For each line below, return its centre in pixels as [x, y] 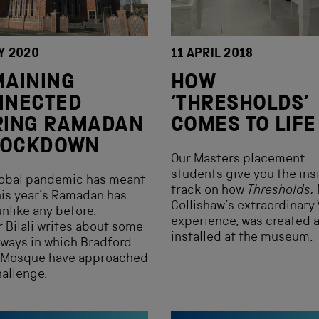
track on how [209, 191]
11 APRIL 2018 [212, 54]
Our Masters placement [238, 159]
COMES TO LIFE [244, 127]
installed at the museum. [242, 238]
